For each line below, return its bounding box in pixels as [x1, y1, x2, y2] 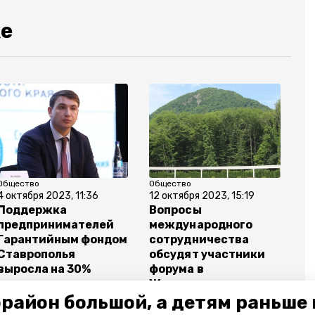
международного [149, 218, 252, 232]
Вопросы [149, 203, 202, 217]
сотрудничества [149, 233, 249, 247]
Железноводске [149, 277, 247, 291]
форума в [149, 262, 204, 276]
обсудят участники [149, 247, 265, 262]
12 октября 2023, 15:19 [149, 190, 255, 202]
